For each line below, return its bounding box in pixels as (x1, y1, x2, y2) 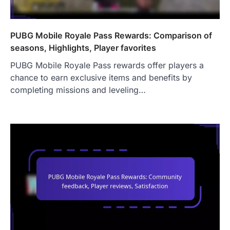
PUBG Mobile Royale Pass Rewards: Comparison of (10, 30, 212, 41)
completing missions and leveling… (10, 84, 146, 95)
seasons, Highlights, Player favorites (10, 42, 156, 53)
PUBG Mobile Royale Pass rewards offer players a (10, 60, 204, 70)
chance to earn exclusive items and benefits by (10, 72, 192, 83)
